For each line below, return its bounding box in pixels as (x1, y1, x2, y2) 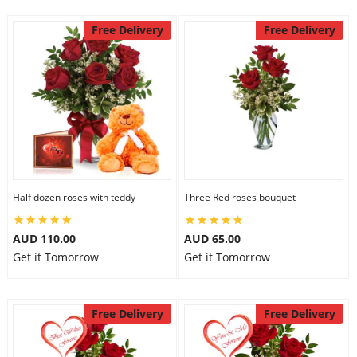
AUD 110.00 (12, 231, 76, 246)
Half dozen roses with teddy (12, 190, 135, 204)
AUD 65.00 (184, 231, 241, 246)
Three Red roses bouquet (184, 190, 296, 204)
